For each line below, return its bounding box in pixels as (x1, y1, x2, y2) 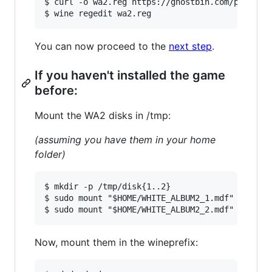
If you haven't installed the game (35, 67, 225, 83)
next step (169, 39, 212, 52)
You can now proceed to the (35, 39, 169, 52)
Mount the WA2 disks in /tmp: (35, 109, 171, 121)
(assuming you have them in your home (35, 133, 216, 146)
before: (35, 83, 78, 98)
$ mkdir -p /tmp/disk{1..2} (44, 181, 171, 191)
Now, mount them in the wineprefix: (35, 236, 198, 248)
